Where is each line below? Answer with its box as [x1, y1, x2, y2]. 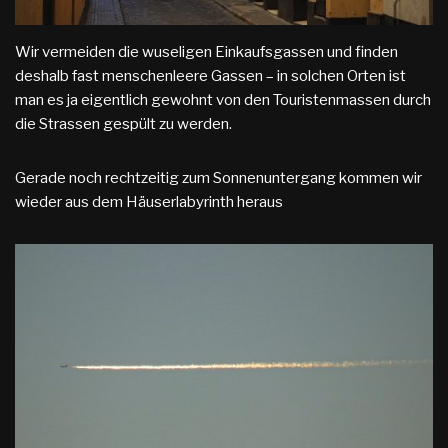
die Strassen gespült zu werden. [15, 114, 232, 133]
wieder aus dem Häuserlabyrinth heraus [15, 192, 283, 211]
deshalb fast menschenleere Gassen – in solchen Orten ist [15, 66, 406, 85]
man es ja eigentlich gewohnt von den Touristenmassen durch [15, 90, 431, 109]
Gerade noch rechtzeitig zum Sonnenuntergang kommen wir [15, 168, 422, 187]
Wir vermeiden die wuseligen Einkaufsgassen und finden [15, 42, 398, 61]
